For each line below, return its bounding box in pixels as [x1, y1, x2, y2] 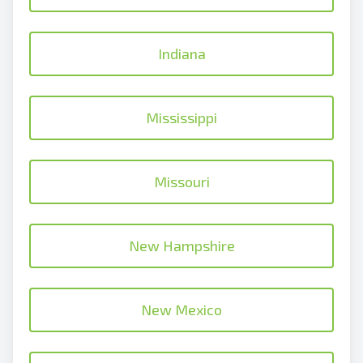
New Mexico [141, 301, 222, 318]
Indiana [157, 45, 206, 62]
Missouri [153, 173, 210, 190]
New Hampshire [128, 237, 235, 254]
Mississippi [146, 109, 217, 126]
